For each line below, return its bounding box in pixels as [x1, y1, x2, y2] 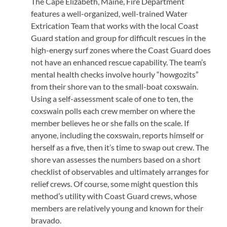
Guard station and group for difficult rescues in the [31, 33, 206, 43]
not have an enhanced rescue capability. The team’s [31, 57, 207, 67]
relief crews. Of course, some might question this [31, 179, 199, 188]
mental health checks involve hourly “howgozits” [31, 69, 199, 79]
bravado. [31, 215, 62, 225]
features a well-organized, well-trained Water [31, 9, 188, 18]
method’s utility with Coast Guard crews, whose [31, 191, 197, 201]
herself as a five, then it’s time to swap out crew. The [31, 142, 209, 152]
